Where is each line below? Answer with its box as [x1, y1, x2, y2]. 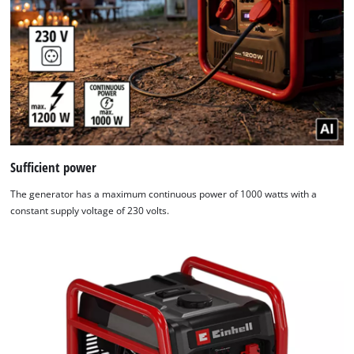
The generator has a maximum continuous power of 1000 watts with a [10, 188, 318, 201]
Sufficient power [10, 158, 97, 177]
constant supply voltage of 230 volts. [10, 205, 170, 217]
